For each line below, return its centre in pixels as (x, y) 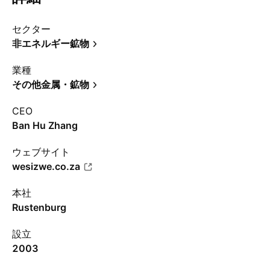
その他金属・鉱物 (51, 84)
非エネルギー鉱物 (51, 43)
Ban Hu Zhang (45, 125)
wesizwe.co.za (46, 166)
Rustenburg (39, 207)
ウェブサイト (41, 152)
